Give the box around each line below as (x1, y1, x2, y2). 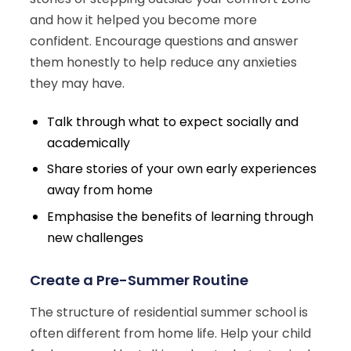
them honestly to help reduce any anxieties (30, 52, 297, 71)
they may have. (30, 74, 125, 92)
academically (47, 134, 131, 152)
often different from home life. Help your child (30, 324, 311, 342)
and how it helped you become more (30, 10, 257, 29)
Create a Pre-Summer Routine (30, 270, 248, 290)
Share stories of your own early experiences (47, 160, 317, 179)
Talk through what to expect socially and (47, 113, 299, 131)
